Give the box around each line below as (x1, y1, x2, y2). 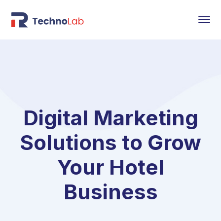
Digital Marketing (23, 105, 198, 130)
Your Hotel (57, 154, 164, 180)
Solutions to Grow (20, 130, 201, 155)
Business (63, 179, 158, 204)
